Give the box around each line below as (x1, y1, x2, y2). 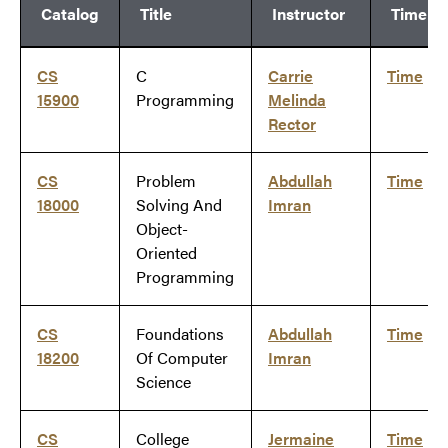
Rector (268, 112, 316, 136)
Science (136, 370, 191, 394)
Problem (136, 169, 196, 193)
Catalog (41, 2, 99, 26)
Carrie (268, 64, 313, 88)
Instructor (272, 2, 345, 26)
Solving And (136, 193, 222, 217)
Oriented (136, 241, 197, 265)
